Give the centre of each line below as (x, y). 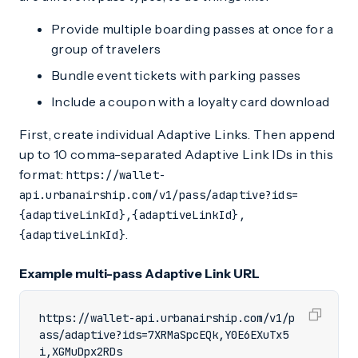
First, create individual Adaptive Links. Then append (177, 135)
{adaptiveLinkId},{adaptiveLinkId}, (132, 215)
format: (43, 175)
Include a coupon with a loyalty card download (191, 102)
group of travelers (106, 49)
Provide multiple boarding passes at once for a (193, 29)
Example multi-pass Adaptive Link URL (139, 274)
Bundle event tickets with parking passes (176, 76)
